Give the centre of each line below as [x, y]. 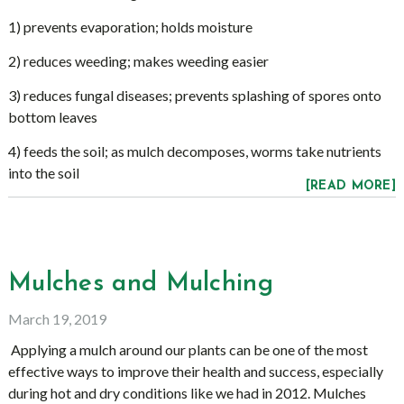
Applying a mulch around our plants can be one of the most [188, 349]
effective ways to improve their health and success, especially [195, 371]
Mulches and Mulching [140, 284]
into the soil [43, 173]
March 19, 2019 [57, 319]
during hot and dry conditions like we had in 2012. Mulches [187, 393]
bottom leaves [52, 117]
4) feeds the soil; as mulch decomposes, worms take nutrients [194, 151]
